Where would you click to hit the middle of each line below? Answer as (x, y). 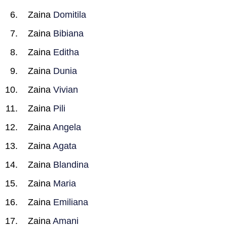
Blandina (71, 165)
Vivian (66, 90)
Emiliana (71, 202)
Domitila (70, 15)
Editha (66, 52)
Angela (67, 127)
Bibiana (68, 33)
